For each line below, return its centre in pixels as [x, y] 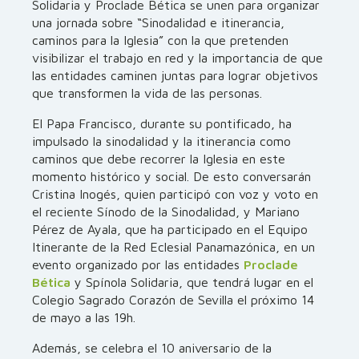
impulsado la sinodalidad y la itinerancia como [161, 141]
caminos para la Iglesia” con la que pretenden [160, 40]
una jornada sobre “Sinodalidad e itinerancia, [158, 22]
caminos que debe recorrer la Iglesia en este [159, 159]
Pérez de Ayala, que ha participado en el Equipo [170, 229]
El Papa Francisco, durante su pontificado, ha [162, 123]
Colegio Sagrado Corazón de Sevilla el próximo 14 [173, 300]
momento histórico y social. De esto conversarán [171, 176]
